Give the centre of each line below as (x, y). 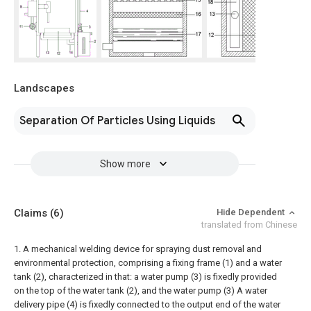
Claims (32, 213)
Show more (125, 164)
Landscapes (44, 89)
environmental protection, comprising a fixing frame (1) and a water (148, 263)
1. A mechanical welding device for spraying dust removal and (138, 249)
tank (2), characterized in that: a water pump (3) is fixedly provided (145, 277)
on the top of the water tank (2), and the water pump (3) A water (141, 291)
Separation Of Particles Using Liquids (117, 121)
